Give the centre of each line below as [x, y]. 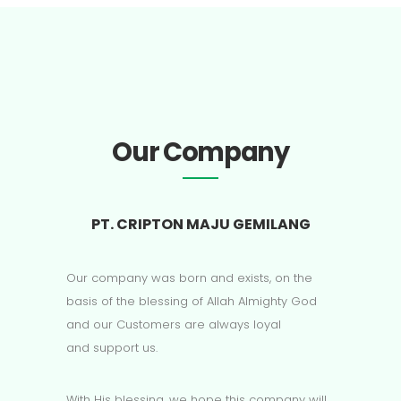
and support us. [112, 348]
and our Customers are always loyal [174, 325]
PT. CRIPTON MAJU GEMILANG [200, 225]
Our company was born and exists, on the [189, 278]
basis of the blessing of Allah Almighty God [192, 302]
